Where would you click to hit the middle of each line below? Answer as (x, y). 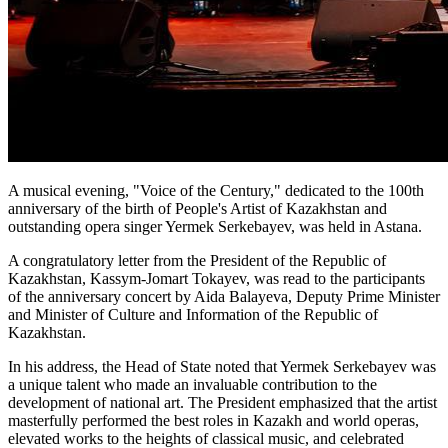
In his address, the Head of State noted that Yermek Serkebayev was (222, 367)
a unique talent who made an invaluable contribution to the (192, 385)
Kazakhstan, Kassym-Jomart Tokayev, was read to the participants (216, 279)
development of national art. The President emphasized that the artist (222, 403)
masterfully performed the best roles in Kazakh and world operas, (213, 421)
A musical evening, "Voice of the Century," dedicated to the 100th (216, 191)
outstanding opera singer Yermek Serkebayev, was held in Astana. (215, 227)
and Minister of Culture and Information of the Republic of (193, 315)
